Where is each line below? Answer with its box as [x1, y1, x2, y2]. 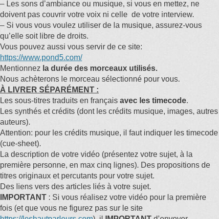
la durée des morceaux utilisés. [43, 64, 157, 72]
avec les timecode [120, 96, 186, 105]
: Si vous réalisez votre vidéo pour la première [46, 193, 206, 201]
